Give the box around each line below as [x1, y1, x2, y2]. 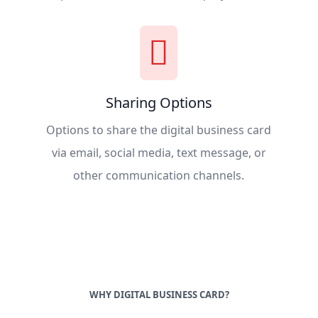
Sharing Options [105, 92, 212, 112]
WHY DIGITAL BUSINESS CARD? [89, 287, 229, 301]
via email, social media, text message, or [51, 144, 266, 160]
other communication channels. [73, 167, 245, 183]
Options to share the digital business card [46, 121, 272, 138]
